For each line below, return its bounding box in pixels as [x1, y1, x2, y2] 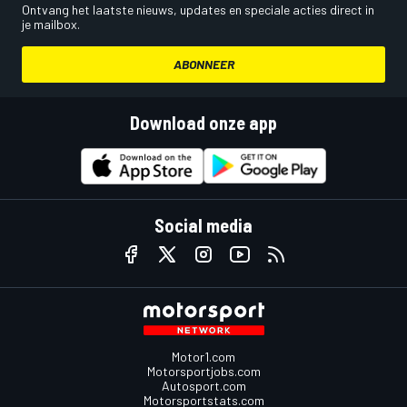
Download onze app [130, 112, 277, 134]
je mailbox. [22, 16, 80, 33]
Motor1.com [172, 348, 235, 364]
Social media [154, 213, 253, 236]
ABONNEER [173, 56, 234, 73]
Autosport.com [161, 377, 246, 393]
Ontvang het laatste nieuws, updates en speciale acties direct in [22, 2, 374, 18]
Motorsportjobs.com [146, 362, 261, 379]
